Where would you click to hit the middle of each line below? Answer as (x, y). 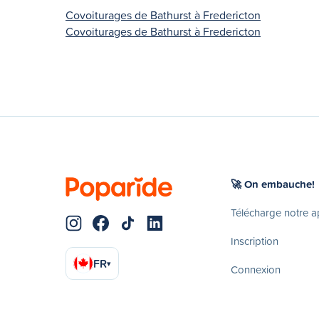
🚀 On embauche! (273, 184)
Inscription (255, 241)
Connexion (256, 269)
